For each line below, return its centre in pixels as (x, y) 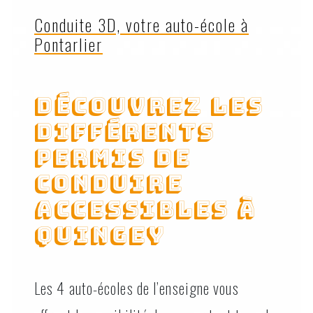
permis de (112, 156)
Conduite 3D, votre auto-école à (141, 24)
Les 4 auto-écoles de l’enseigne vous (137, 287)
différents (124, 131)
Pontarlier (68, 44)
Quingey (100, 234)
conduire (109, 182)
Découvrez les (149, 105)
